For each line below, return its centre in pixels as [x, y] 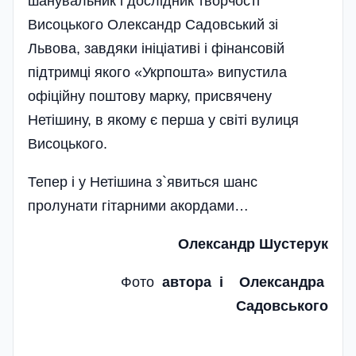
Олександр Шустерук [253, 244]
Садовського [282, 306]
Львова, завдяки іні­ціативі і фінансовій [156, 48]
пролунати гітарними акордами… [138, 205]
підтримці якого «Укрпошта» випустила [157, 72]
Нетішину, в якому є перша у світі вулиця [163, 120]
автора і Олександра [245, 282]
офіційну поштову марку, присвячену [150, 96]
